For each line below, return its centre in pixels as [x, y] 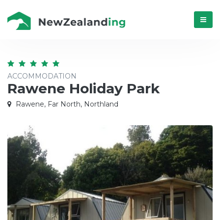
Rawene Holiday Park [83, 88]
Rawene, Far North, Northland [66, 104]
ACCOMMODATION [42, 76]
